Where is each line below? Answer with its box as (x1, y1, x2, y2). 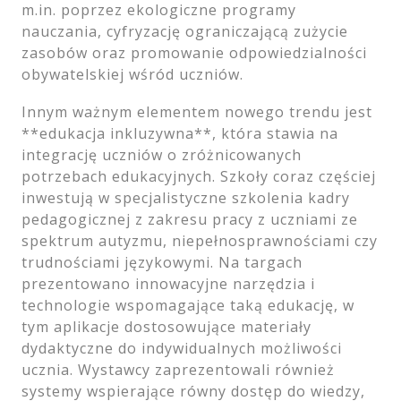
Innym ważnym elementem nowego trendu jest (21, 101, 372, 122)
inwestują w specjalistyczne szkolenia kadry (21, 187, 350, 208)
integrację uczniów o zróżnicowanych (21, 144, 302, 165)
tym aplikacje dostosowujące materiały (21, 316, 311, 337)
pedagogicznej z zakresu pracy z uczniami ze (21, 209, 358, 229)
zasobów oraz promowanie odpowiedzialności (21, 42, 367, 63)
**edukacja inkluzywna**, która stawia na (21, 123, 338, 143)
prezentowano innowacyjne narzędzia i (21, 273, 315, 294)
